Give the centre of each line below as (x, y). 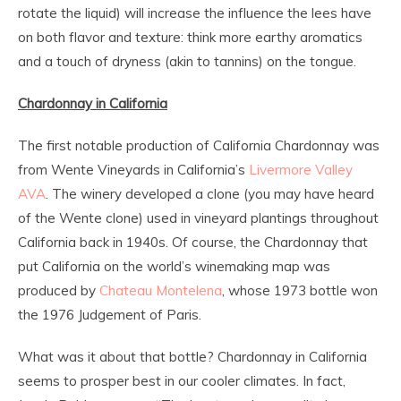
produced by (59, 291)
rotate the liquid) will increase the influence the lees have (195, 13)
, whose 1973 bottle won (300, 291)
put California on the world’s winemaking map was (174, 267)
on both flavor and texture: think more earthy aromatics (190, 38)
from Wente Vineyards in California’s (133, 170)
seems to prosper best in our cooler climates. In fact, (182, 381)
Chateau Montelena (161, 291)
